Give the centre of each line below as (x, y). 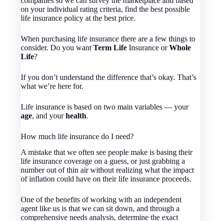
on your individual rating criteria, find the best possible (106, 9)
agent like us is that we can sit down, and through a (100, 209)
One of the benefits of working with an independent (101, 200)
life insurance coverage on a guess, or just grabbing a (103, 161)
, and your (49, 115)
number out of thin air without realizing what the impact (108, 170)
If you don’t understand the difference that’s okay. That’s (109, 77)
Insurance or (148, 47)
